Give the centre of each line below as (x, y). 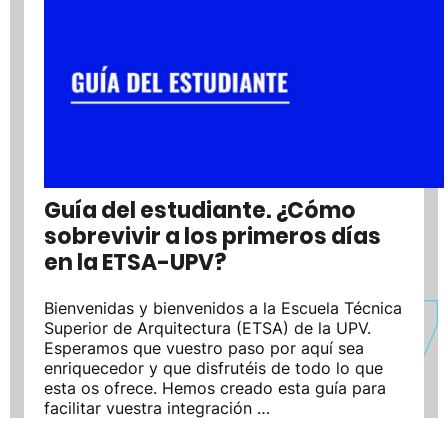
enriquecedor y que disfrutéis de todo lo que (213, 367)
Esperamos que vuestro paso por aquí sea (204, 347)
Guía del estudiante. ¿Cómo (200, 210)
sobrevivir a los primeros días (212, 236)
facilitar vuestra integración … (157, 407)
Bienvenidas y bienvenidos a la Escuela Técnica (223, 307)
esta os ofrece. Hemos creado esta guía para (215, 387)
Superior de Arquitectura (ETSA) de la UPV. (207, 327)
